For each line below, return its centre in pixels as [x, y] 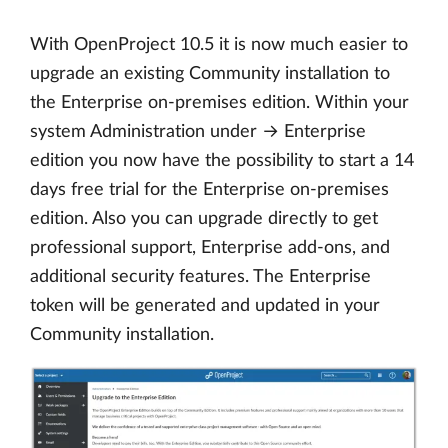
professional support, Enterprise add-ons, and [210, 247]
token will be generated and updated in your [205, 305]
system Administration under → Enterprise [198, 131]
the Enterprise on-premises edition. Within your [219, 102]
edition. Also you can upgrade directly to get [204, 218]
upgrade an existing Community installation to [210, 73]
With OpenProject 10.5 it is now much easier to [219, 44]
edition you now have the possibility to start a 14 [222, 160]
